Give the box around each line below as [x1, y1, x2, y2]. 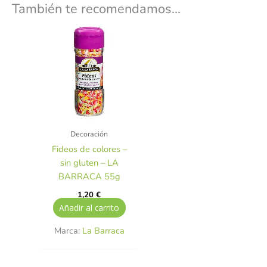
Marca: [54, 225, 82, 237]
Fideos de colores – [51, 142, 127, 155]
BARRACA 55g [58, 170, 120, 182]
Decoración [70, 128, 108, 139]
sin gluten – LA [60, 156, 119, 169]
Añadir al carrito [59, 202, 120, 214]
